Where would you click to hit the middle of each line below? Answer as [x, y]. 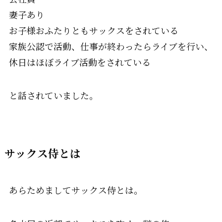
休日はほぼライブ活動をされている [80, 62]
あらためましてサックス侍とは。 [76, 190]
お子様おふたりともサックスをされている [93, 30]
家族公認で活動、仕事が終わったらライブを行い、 [111, 46]
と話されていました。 [53, 95]
